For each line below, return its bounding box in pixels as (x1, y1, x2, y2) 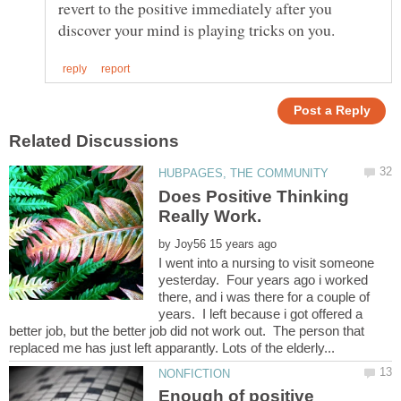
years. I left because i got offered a (158, 305, 363, 321)
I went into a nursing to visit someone (158, 254, 375, 270)
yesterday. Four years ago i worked (158, 271, 369, 287)
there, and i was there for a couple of (158, 288, 371, 304)
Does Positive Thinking (158, 186, 350, 206)
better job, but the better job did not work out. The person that (9, 322, 364, 338)
